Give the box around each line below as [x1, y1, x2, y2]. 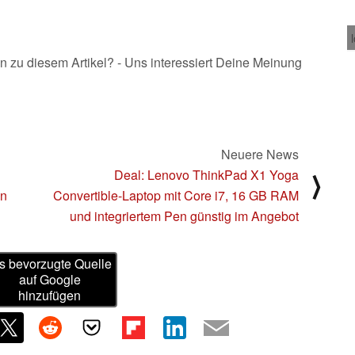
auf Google [18, 270, 81, 289]
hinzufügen [18, 286, 82, 305]
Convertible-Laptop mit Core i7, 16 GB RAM [53, 185, 299, 204]
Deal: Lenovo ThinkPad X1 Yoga [114, 165, 299, 184]
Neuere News [221, 144, 299, 163]
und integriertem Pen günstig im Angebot [70, 206, 299, 225]
